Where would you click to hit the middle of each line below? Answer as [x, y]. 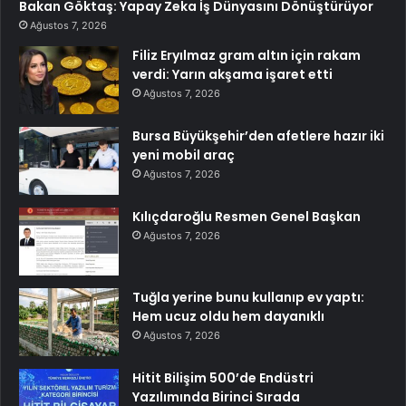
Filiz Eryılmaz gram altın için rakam [246, 56]
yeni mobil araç [184, 155]
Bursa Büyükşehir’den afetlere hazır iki [258, 136]
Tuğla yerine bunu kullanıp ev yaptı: [248, 298]
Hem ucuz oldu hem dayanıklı [228, 317]
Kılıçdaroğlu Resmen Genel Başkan [246, 217]
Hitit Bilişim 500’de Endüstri [223, 378]
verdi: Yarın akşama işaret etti [232, 75]
